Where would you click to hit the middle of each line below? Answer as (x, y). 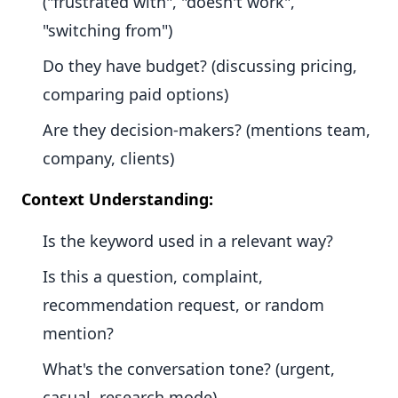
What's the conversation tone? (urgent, (189, 369)
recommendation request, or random (183, 305)
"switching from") (107, 31)
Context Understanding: (117, 199)
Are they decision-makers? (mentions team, (207, 130)
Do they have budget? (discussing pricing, (200, 66)
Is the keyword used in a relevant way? (188, 241)
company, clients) (108, 159)
